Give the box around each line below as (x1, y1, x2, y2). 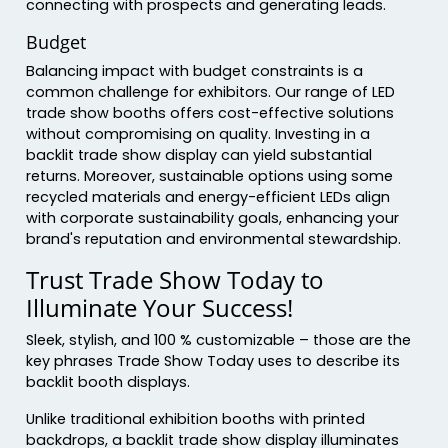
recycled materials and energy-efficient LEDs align (26, 186, 391, 207)
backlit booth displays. (26, 371, 191, 392)
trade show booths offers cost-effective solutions (26, 102, 395, 123)
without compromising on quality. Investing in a (26, 123, 371, 144)
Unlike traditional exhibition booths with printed (26, 408, 366, 429)
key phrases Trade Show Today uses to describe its (26, 350, 401, 371)
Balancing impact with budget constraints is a (26, 60, 364, 81)
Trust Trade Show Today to (26, 262, 325, 296)
